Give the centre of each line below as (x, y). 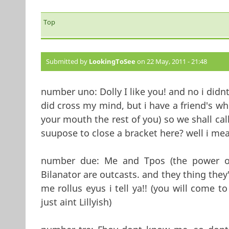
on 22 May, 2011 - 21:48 (171, 61)
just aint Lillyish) (76, 202)
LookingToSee (112, 61)
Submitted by (67, 61)
